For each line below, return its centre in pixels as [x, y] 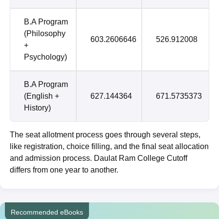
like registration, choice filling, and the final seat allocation [109, 147]
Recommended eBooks [47, 212]
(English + [42, 96]
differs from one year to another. [64, 170]
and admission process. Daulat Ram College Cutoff [99, 158]
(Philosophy [45, 34]
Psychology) [45, 57]
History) [37, 108]
